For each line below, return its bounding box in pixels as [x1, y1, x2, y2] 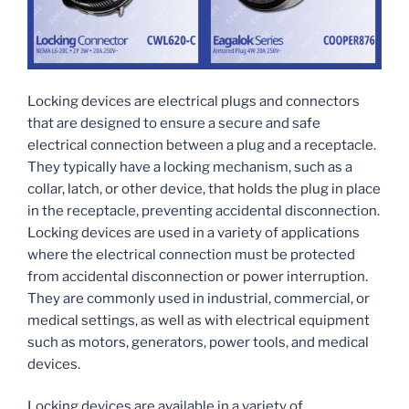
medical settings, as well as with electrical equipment [27, 311, 370, 329]
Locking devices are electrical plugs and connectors [27, 92, 360, 110]
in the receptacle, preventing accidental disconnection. [27, 202, 380, 219]
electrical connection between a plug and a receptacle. [27, 136, 376, 153]
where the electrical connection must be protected [27, 246, 355, 263]
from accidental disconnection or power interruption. [27, 267, 368, 285]
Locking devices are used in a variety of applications [27, 224, 360, 241]
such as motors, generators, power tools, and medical [27, 333, 369, 351]
